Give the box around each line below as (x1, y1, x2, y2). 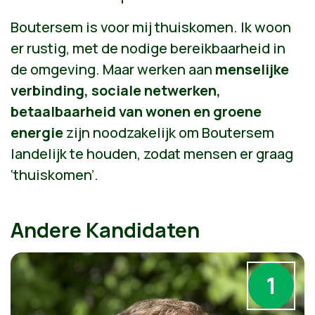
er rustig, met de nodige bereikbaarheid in (11, 38, 285, 58)
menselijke (215, 59, 289, 79)
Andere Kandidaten (11, 215, 200, 244)
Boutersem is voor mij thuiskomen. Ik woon (11, 17, 291, 37)
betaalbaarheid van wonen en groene (11, 101, 262, 121)
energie (11, 122, 63, 142)
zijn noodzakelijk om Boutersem (63, 122, 274, 142)
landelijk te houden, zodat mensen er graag (11, 143, 293, 163)
